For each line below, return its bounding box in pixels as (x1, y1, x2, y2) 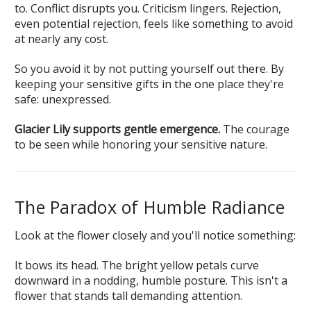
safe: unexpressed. (15, 91, 111, 107)
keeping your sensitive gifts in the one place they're (15, 76, 284, 92)
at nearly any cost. (15, 31, 108, 47)
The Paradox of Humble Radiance (15, 194, 285, 219)
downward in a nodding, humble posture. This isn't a (15, 272, 287, 288)
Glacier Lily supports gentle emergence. (15, 121, 220, 137)
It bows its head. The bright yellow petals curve (15, 257, 259, 273)
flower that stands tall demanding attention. (15, 287, 242, 303)
